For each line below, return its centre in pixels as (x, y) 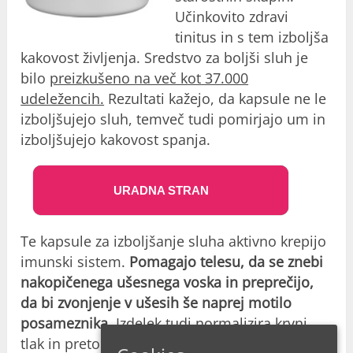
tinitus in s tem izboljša (251, 37)
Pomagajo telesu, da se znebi (227, 262)
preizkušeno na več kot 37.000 (149, 78)
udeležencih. (63, 99)
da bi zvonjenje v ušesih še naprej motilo (156, 303)
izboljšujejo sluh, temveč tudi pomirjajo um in (173, 119)
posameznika (65, 323)
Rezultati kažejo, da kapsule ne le (216, 99)
